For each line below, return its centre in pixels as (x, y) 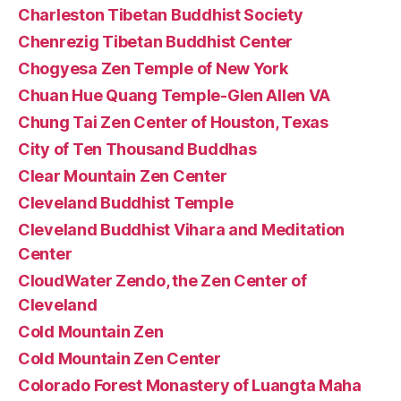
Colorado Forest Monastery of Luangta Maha (190, 385)
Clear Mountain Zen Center (123, 176)
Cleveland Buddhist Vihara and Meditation (182, 230)
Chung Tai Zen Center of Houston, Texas (173, 122)
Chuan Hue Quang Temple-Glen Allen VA (174, 95)
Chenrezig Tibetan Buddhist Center (156, 42)
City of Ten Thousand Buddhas (137, 149)
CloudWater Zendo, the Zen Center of (162, 281)
